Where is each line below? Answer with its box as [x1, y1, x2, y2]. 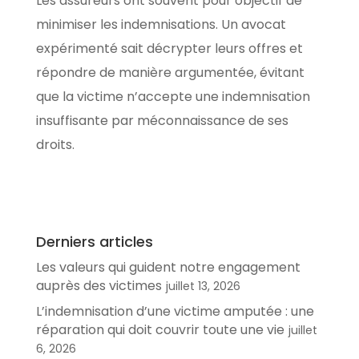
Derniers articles [35, 231, 153, 252]
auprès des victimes [35, 276, 162, 295]
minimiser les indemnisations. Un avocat [35, 14, 286, 34]
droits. [35, 135, 75, 154]
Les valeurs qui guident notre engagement [35, 257, 301, 276]
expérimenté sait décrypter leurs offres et [35, 38, 303, 58]
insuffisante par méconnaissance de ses [35, 111, 288, 130]
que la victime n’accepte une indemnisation [35, 87, 310, 106]
